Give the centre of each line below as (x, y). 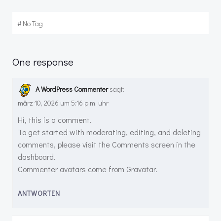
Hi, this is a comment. (55, 120)
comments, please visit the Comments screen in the (107, 144)
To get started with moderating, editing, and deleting (109, 132)
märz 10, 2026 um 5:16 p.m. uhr (63, 103)
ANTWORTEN (39, 193)
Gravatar (141, 169)
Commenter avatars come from (72, 169)
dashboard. (37, 157)
